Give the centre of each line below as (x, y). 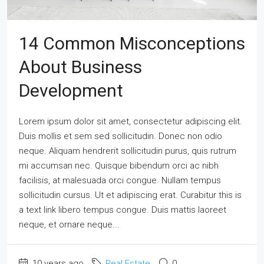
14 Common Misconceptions (132, 44)
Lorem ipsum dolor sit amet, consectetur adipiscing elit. (131, 122)
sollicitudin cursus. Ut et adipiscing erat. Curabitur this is (130, 195)
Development (71, 91)
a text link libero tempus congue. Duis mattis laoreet (123, 210)
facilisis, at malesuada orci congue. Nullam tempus (120, 181)
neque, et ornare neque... (69, 225)
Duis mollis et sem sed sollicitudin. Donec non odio (121, 136)
